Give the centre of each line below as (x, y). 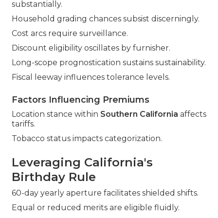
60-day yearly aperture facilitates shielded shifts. (105, 193)
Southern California (139, 114)
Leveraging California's (82, 163)
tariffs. (23, 124)
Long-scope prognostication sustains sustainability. (109, 63)
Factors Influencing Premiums (81, 100)
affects (192, 114)
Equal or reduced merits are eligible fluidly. (96, 208)
